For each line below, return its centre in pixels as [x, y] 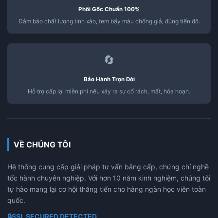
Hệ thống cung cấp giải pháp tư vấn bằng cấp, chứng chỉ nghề [108, 166]
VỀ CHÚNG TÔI [42, 144]
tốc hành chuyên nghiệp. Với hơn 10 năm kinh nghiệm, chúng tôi [109, 178]
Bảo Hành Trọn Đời [109, 79]
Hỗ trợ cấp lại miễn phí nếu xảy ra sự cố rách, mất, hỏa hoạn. [109, 91]
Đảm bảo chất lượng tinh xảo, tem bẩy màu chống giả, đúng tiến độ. [109, 21]
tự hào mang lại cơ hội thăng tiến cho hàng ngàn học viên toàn [107, 189]
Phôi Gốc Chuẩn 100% [109, 9]
